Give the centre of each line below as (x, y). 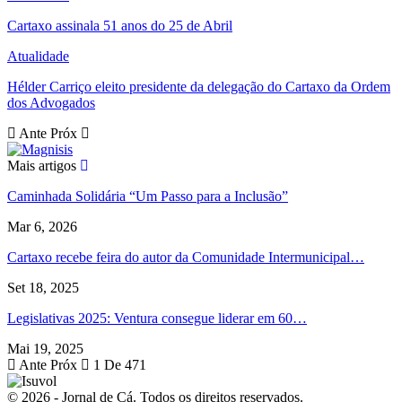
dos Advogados (51, 102)
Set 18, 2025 (43, 287)
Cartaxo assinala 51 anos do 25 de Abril (120, 25)
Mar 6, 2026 (42, 226)
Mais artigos (44, 165)
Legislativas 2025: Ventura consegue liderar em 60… (157, 318)
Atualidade (38, 56)
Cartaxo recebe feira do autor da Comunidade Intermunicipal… (186, 257)
